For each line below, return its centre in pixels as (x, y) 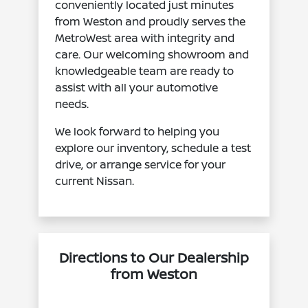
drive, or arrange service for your (141, 164)
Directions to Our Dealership (154, 257)
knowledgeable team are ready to (145, 70)
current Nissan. (95, 180)
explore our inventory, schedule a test (153, 147)
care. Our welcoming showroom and (152, 54)
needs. (72, 103)
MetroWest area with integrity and (145, 37)
